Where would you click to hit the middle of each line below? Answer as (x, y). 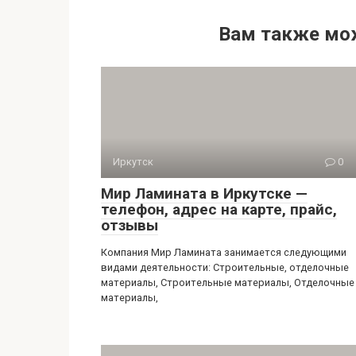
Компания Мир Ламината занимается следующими (224, 252)
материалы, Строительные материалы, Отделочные (228, 282)
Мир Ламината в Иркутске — (204, 193)
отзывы (130, 225)
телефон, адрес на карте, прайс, (219, 209)
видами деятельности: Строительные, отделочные (225, 267)
